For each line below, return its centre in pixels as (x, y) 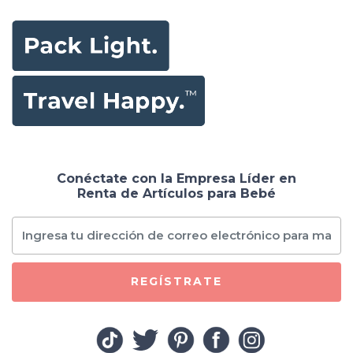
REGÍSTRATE (176, 282)
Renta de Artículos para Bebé (176, 193)
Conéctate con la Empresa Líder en (176, 178)
